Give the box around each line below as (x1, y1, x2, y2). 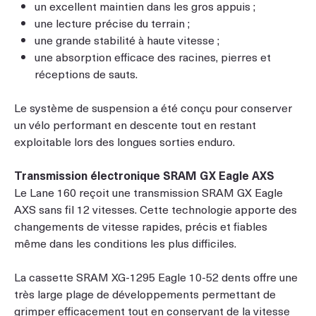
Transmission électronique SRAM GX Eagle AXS (14, 166, 274, 183)
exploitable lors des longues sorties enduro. (14, 132, 235, 150)
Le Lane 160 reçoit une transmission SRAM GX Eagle (14, 183, 283, 200)
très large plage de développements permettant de (14, 284, 276, 302)
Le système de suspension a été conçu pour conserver (14, 98, 292, 116)
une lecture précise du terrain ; (34, 13, 190, 31)
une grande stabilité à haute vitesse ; (34, 30, 219, 48)
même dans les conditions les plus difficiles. (14, 233, 236, 251)
